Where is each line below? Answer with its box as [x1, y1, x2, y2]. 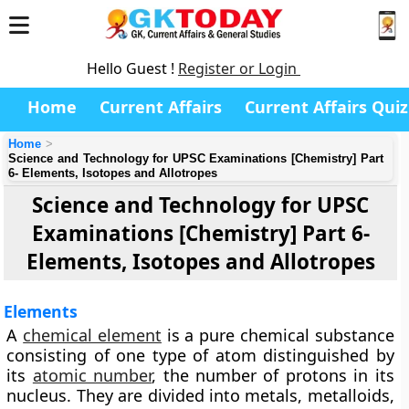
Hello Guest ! [87, 58, 178, 79]
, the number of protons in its [152, 364, 394, 386]
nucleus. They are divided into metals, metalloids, [6, 384, 394, 406]
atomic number [32, 364, 152, 386]
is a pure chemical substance [161, 324, 394, 346]
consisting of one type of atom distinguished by [6, 344, 394, 366]
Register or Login [178, 58, 300, 79]
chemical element [23, 324, 162, 346]
